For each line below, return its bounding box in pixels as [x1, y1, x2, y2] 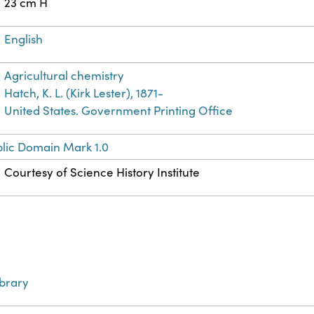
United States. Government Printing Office [4, 102, 233, 119]
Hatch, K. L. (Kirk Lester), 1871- [4, 85, 164, 102]
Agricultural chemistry [4, 67, 125, 84]
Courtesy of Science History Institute [4, 164, 200, 181]
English [4, 31, 43, 48]
